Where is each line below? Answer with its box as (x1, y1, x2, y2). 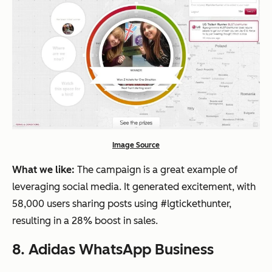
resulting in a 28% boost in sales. (12, 214, 158, 226)
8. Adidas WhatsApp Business (12, 240, 214, 258)
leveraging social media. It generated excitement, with (12, 180, 256, 192)
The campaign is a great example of (75, 163, 238, 175)
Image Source (112, 140, 160, 149)
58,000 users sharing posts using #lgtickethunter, (12, 197, 231, 209)
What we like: (12, 163, 75, 175)
